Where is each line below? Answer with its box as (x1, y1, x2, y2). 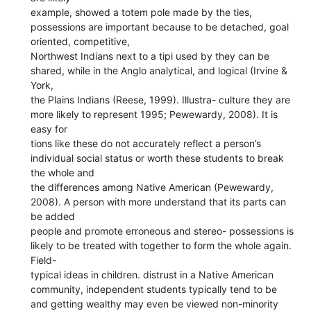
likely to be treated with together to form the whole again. (31, 239, 292, 251)
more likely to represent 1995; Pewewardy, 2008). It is (31, 108, 278, 120)
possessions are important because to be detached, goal (31, 20, 289, 33)
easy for (31, 122, 68, 135)
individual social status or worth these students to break (31, 151, 285, 164)
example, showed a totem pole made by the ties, (31, 6, 253, 18)
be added (31, 210, 76, 222)
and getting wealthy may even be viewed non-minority (31, 297, 279, 310)
